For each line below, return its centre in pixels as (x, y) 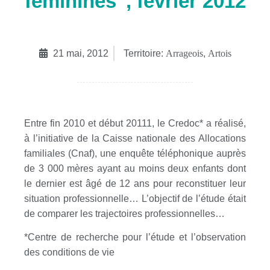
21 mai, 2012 (81, 53)
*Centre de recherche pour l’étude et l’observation (135, 237)
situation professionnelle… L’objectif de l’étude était (135, 198)
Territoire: (143, 53)
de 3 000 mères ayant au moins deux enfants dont (135, 168)
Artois (220, 53)
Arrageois (184, 53)
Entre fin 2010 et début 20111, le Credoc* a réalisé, (135, 123)
